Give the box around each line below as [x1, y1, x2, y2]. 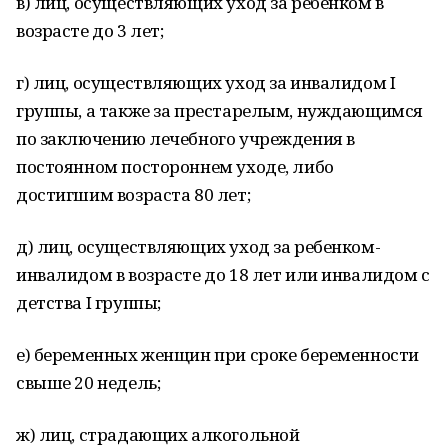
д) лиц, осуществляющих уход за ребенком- [16, 235, 381, 258]
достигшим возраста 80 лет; [16, 183, 251, 206]
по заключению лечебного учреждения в [16, 127, 355, 150]
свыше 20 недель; [16, 371, 161, 394]
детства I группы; [16, 291, 161, 314]
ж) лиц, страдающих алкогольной [16, 423, 300, 446]
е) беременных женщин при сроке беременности [16, 343, 419, 366]
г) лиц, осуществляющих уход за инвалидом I [16, 71, 396, 94]
